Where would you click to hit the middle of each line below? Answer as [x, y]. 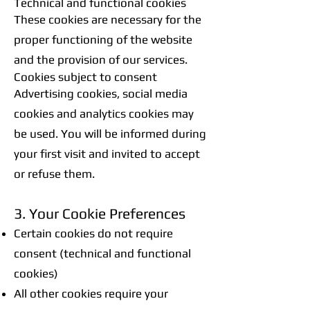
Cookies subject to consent [85, 77]
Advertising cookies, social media [101, 93]
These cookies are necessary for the [108, 19]
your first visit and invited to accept [107, 154]
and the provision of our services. [101, 60]
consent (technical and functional [102, 253]
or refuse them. [54, 174]
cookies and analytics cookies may [104, 113]
